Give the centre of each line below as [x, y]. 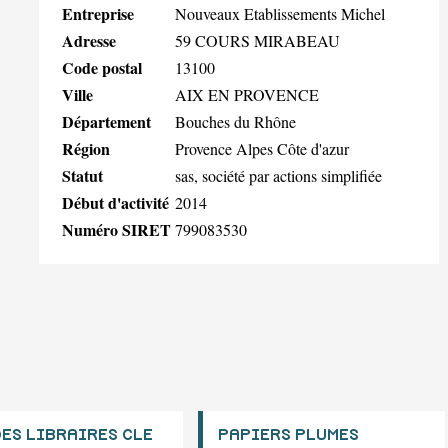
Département [106, 121]
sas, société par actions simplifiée [278, 175]
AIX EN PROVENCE [247, 94]
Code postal [102, 67]
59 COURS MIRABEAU [257, 40]
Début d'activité [115, 202]
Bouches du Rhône [235, 121]
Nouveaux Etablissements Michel [280, 13]
